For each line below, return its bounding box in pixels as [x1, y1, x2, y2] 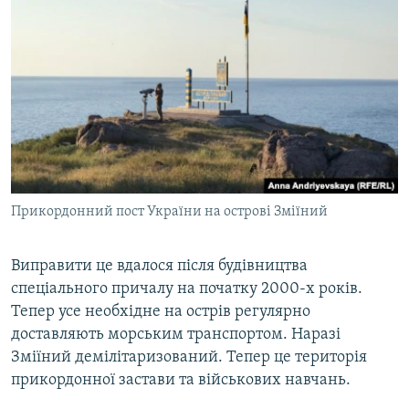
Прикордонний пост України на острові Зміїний [11, 204, 328, 219]
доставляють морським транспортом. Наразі [11, 325, 341, 343]
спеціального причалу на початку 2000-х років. [11, 279, 362, 298]
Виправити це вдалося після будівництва [11, 257, 308, 275]
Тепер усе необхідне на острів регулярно [11, 302, 310, 320]
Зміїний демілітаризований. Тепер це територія [11, 348, 367, 366]
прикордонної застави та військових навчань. [11, 371, 351, 389]
